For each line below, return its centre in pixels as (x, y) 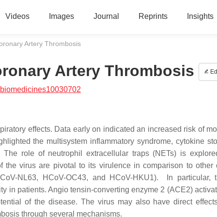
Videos (17, 16)
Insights (200, 16)
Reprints (153, 16)
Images (61, 16)
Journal (106, 16)
